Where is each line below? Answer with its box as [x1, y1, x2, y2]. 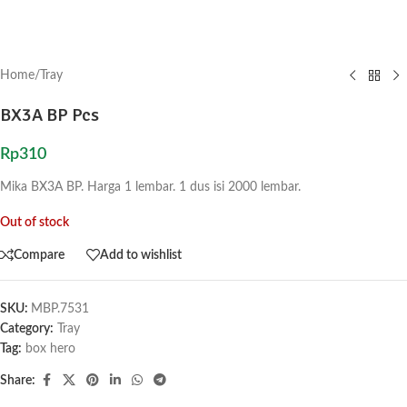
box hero [25, 342, 75, 355]
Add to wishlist [100, 248, 182, 262]
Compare [14, 248, 65, 262]
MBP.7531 [31, 303, 89, 315]
